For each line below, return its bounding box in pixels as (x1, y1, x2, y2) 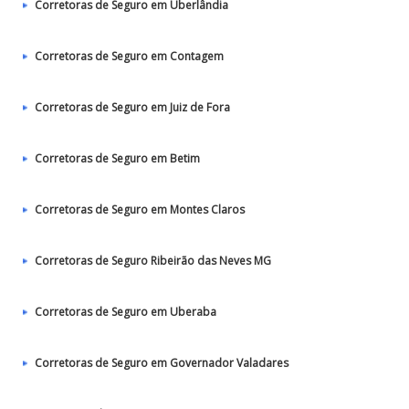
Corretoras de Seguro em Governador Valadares (35, 355, 288, 371)
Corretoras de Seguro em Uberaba (35, 304, 216, 320)
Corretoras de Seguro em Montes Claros (35, 202, 245, 217)
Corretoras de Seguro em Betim (35, 151, 200, 166)
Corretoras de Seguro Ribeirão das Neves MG (35, 253, 271, 268)
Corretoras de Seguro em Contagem (35, 48, 224, 64)
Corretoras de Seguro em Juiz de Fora (35, 100, 230, 115)
